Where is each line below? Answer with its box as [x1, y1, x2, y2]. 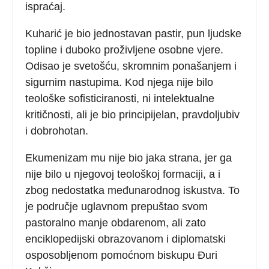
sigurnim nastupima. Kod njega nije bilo [25, 76, 214, 88]
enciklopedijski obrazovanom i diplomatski [25, 232, 226, 245]
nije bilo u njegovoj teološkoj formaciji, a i [25, 168, 221, 180]
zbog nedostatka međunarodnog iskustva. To [25, 184, 240, 196]
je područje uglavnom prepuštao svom [25, 200, 208, 213]
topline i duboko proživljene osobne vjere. [25, 43, 224, 56]
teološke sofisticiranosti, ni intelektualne [25, 92, 215, 104]
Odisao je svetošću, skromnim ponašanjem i [25, 59, 237, 72]
